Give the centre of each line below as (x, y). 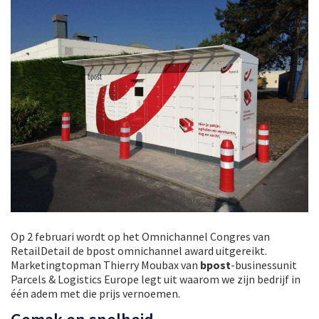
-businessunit (264, 265)
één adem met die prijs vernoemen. (95, 294)
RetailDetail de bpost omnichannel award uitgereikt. (139, 251)
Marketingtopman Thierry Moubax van (105, 265)
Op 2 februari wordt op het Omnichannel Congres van (140, 237)
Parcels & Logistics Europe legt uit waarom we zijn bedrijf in (156, 279)
